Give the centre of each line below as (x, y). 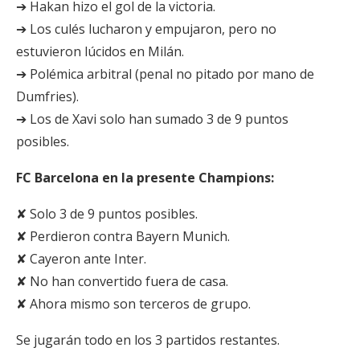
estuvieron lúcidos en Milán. (100, 51)
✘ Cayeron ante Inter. (81, 259)
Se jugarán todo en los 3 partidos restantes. (148, 340)
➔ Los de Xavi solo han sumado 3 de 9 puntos (152, 119)
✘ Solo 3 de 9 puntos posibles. (107, 214)
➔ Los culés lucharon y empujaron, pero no (146, 29)
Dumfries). (47, 96)
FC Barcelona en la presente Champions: (145, 178)
